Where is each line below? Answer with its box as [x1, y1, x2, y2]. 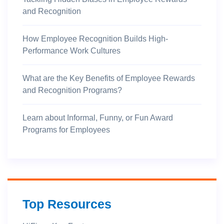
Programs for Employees [22, 125, 110, 134]
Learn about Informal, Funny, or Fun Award [22, 113, 173, 122]
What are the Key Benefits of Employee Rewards [22, 74, 195, 82]
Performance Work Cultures [22, 46, 120, 55]
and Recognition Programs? [22, 86, 122, 94]
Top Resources [22, 197, 111, 211]
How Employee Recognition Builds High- [22, 34, 168, 43]
